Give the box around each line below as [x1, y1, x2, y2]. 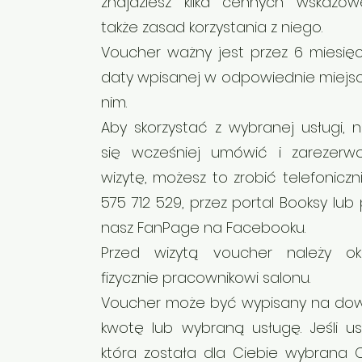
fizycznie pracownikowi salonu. [101, 267, 310, 288]
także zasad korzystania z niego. [101, 17, 322, 37]
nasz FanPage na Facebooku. [101, 217, 305, 238]
